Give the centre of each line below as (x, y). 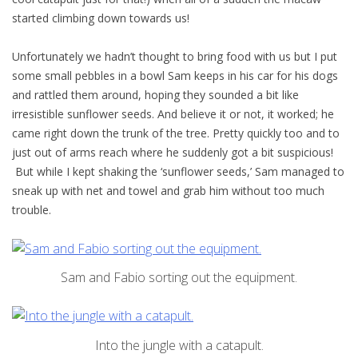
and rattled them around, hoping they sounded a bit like (155, 94)
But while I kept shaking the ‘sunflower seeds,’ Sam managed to (178, 171)
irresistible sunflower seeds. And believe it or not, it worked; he (173, 113)
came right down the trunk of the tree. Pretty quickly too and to (176, 133)
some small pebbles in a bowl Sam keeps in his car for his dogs (175, 75)
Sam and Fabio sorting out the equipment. (179, 278)
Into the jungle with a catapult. (179, 346)
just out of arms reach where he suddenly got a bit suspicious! (173, 152)
